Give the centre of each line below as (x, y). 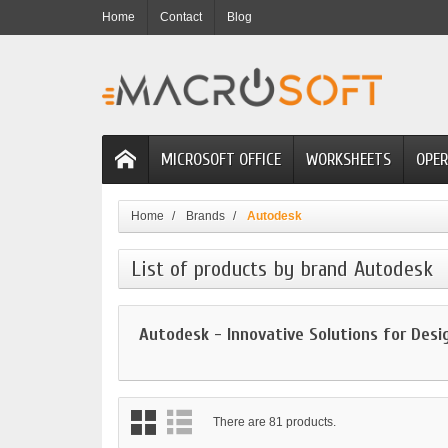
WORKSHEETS (348, 160)
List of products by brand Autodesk (282, 269)
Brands (205, 216)
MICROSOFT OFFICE (221, 160)
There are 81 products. (274, 422)
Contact (181, 17)
